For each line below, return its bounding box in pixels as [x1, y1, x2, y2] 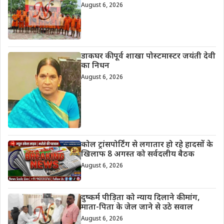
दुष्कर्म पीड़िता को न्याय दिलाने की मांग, [80, 192, 200, 203]
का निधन [80, 61, 109, 72]
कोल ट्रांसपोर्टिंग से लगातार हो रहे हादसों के [80, 139, 213, 150]
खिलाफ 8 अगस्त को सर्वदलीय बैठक [80, 149, 194, 160]
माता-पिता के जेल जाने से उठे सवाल [80, 202, 193, 213]
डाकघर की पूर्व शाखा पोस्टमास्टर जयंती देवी [80, 51, 215, 62]
